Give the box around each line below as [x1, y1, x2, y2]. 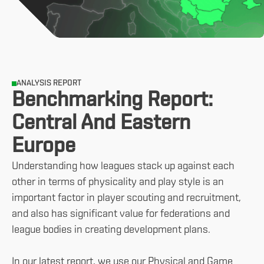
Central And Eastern [12, 113, 190, 134]
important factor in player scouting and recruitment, [12, 193, 241, 204]
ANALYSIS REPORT [16, 79, 81, 88]
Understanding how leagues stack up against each [12, 161, 235, 172]
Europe [12, 136, 75, 157]
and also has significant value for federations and [12, 209, 230, 220]
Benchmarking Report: [12, 90, 213, 111]
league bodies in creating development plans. [12, 225, 210, 236]
